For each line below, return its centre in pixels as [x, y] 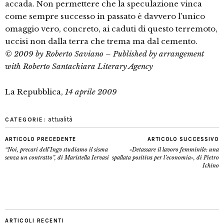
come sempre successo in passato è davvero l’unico [105, 16]
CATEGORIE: [26, 120]
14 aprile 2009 [91, 92]
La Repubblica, [35, 92]
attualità [60, 119]
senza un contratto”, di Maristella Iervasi [57, 158]
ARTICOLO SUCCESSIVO [183, 139]
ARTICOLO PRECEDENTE [40, 139]
